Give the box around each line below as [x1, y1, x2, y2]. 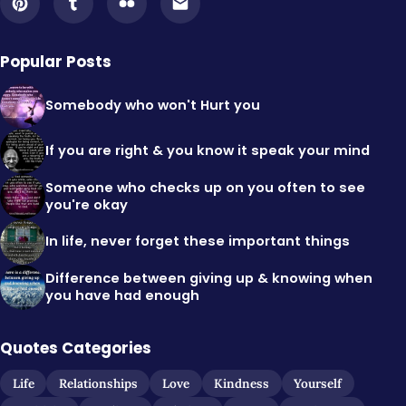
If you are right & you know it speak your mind [45, 141, 370, 160]
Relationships [58, 375, 138, 392]
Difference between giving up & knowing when [45, 268, 372, 287]
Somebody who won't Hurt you [45, 96, 260, 115]
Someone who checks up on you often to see [45, 178, 365, 197]
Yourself [294, 375, 343, 392]
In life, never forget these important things [45, 232, 350, 251]
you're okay [45, 195, 128, 214]
